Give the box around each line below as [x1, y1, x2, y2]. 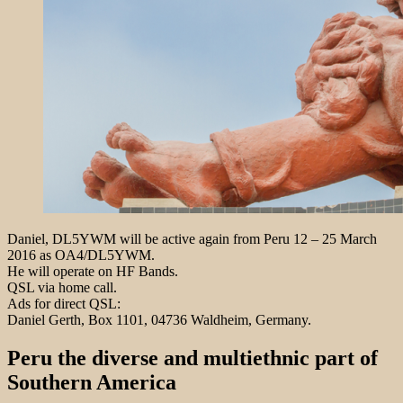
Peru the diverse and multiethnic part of [7, 345, 378, 370]
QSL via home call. [7, 279, 117, 295]
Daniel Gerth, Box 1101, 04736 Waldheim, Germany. [7, 311, 311, 327]
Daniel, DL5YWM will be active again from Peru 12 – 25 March [7, 230, 377, 246]
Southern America [7, 370, 176, 394]
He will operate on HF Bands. [7, 263, 178, 279]
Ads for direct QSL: [7, 295, 121, 311]
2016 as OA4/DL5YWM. [7, 246, 155, 263]
